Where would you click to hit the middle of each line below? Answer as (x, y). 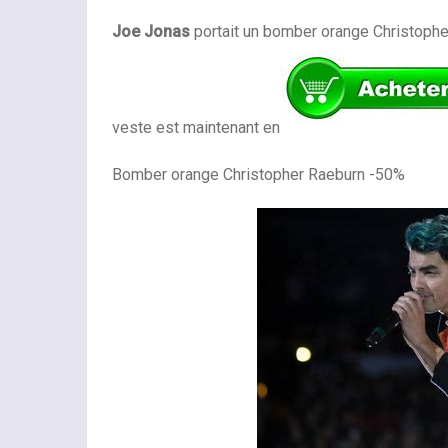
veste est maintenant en (196, 127)
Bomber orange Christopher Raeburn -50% (260, 174)
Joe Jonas (151, 31)
